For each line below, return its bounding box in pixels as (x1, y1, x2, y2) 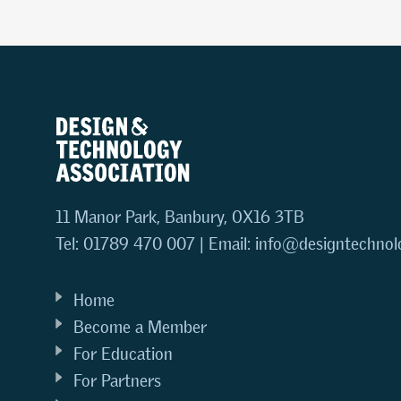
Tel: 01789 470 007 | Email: (55, 234, 255, 254)
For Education (73, 344, 173, 364)
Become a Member (73, 317, 207, 337)
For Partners (73, 371, 161, 391)
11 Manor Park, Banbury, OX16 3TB (55, 207, 304, 227)
